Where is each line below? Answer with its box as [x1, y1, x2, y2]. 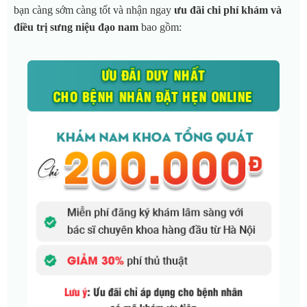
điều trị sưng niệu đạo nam [14, 21, 141, 33]
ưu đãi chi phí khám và [174, 3, 282, 16]
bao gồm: [141, 21, 182, 33]
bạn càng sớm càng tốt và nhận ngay [14, 3, 174, 16]
